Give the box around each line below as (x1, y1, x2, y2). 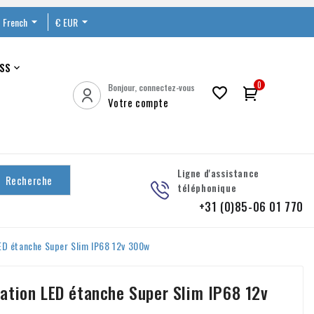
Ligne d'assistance (177, 165, 259, 180)
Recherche (5, 172, 53, 188)
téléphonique (177, 179, 237, 195)
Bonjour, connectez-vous (108, 81, 196, 94)
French (2, 15, 27, 29)
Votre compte (108, 95, 169, 111)
